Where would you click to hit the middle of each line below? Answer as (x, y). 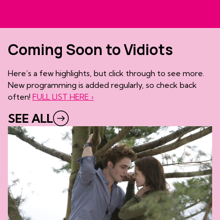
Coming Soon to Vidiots (90, 50)
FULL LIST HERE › (63, 97)
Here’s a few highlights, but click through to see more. (106, 73)
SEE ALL (30, 119)
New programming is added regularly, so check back (102, 85)
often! (20, 97)
